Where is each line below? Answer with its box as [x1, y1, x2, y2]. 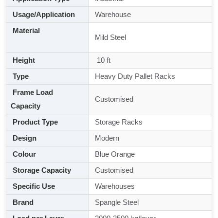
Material [11, 26, 81, 35]
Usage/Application [11, 10, 75, 19]
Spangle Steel [93, 198, 139, 207]
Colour [11, 150, 36, 159]
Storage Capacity [11, 166, 71, 175]
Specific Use [11, 182, 55, 191]
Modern [93, 134, 119, 143]
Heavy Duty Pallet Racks [93, 72, 175, 81]
